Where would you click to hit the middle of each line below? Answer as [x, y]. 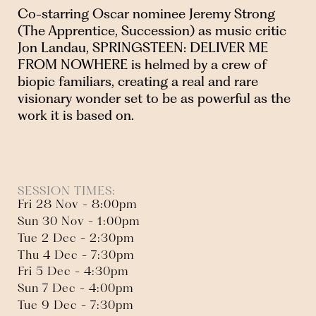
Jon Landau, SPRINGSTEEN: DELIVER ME [143, 47]
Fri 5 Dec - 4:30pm [73, 271]
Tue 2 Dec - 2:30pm [76, 237]
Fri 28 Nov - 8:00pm [78, 204]
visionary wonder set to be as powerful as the [154, 98]
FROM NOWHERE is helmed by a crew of [142, 64]
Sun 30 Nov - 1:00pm [79, 220]
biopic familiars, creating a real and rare [138, 81]
